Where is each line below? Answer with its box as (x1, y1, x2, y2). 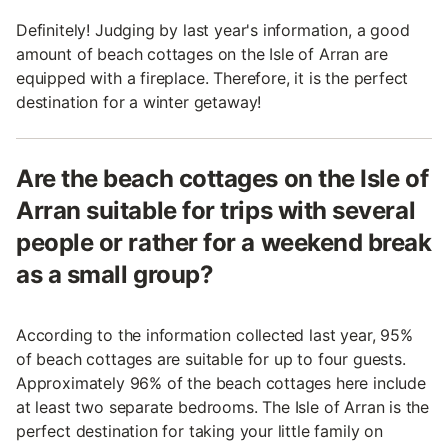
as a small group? (16, 260, 214, 289)
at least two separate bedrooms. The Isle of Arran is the (16, 397, 430, 417)
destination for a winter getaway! (16, 92, 262, 112)
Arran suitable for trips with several (16, 196, 416, 225)
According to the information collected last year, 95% (16, 325, 413, 345)
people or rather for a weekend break (16, 228, 432, 257)
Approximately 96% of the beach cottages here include (16, 373, 426, 393)
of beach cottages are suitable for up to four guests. (16, 349, 406, 369)
